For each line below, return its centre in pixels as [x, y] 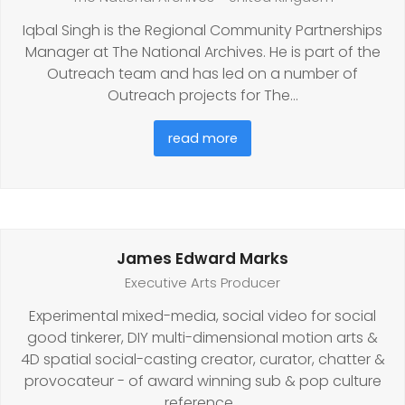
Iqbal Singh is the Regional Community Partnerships [202, 31]
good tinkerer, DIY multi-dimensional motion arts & [202, 338]
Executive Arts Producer [202, 283]
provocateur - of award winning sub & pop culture [202, 381]
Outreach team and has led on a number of [202, 74]
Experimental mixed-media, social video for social [202, 316]
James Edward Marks [202, 259]
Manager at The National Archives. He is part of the [202, 52]
